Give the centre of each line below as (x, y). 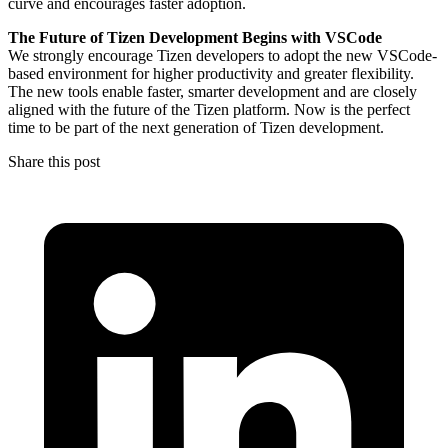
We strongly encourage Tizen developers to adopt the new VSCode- (222, 55)
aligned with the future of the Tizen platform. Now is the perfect (209, 109)
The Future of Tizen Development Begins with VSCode (195, 37)
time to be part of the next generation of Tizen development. (196, 127)
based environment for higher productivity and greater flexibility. (211, 73)
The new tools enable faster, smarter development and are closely (212, 91)
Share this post (54, 161)
